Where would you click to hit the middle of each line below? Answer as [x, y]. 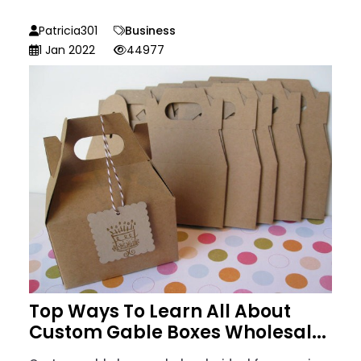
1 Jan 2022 [67, 50]
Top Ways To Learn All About [160, 311]
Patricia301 [68, 30]
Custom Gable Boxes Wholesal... [178, 332]
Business [150, 30]
